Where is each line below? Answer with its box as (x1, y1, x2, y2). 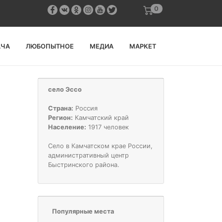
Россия (73, 105, 98, 112)
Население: (48, 123, 86, 131)
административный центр (48, 152, 129, 159)
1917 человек (86, 123, 129, 131)
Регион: (48, 114, 73, 121)
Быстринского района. (48, 161, 119, 168)
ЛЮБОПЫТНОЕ (26, 42, 74, 50)
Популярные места (52, 208, 114, 215)
